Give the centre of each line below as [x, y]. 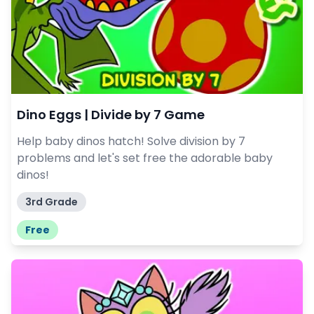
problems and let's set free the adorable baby [145, 158]
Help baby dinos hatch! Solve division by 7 [131, 142]
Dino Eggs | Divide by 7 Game [111, 115]
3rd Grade [52, 202]
